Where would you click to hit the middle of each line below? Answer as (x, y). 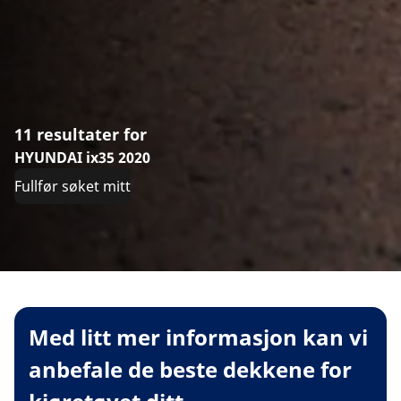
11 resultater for (81, 134)
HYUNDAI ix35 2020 (82, 157)
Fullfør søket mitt (73, 186)
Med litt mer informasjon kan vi (198, 337)
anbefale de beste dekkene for (190, 369)
